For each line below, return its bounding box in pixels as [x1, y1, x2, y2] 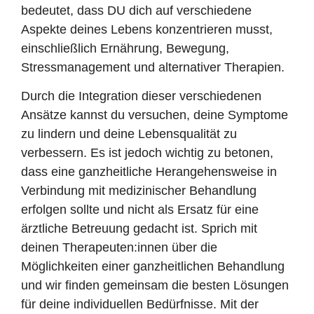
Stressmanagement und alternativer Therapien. [21, 60, 285, 74]
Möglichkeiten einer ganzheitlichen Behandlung [21, 259, 285, 274]
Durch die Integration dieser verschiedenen [21, 89, 261, 104]
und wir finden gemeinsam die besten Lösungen [21, 278, 289, 293]
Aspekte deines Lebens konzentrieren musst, [21, 22, 273, 36]
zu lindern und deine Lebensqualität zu [21, 127, 237, 142]
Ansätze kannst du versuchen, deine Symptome [21, 108, 288, 123]
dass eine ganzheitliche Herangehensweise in [21, 165, 277, 179]
